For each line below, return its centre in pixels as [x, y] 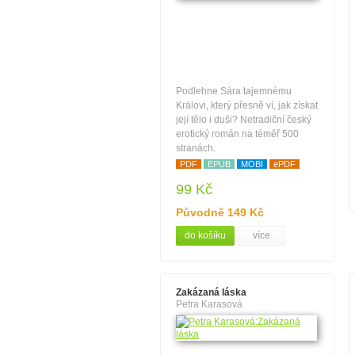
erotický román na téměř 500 [237, 134]
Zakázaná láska [211, 292]
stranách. [196, 148]
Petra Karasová [209, 304]
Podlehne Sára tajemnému [234, 91]
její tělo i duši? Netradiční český [244, 120]
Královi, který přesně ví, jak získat [247, 105]
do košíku [205, 235]
